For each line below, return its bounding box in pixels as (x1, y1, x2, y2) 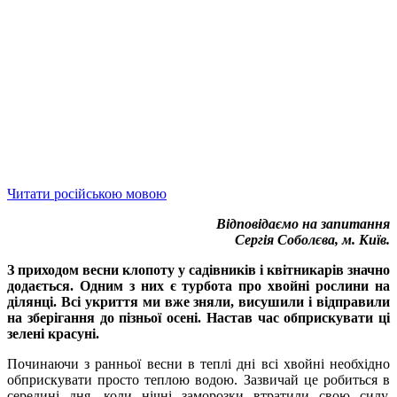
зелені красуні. (7, 325, 99, 341)
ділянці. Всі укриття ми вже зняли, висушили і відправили (7, 293, 390, 309)
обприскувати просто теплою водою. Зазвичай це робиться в (7, 371, 390, 387)
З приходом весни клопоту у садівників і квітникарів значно (7, 261, 390, 277)
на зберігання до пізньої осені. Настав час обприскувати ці (7, 309, 390, 325)
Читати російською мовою (7, 185, 167, 201)
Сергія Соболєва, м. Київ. (235, 231, 390, 247)
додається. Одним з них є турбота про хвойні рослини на (7, 277, 390, 293)
